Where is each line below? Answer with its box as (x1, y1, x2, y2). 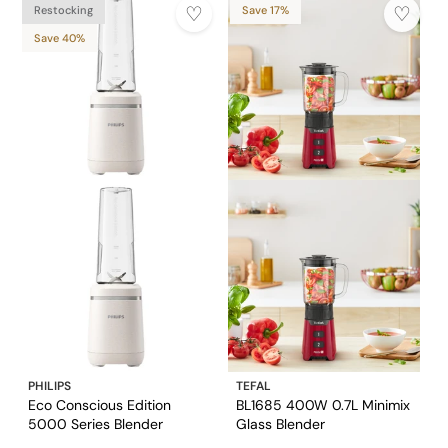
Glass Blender (236, 415, 325, 434)
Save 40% (34, 31, 85, 46)
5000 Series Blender (28, 415, 163, 434)
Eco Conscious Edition (28, 396, 171, 415)
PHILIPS (28, 378, 71, 395)
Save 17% (242, 3, 289, 18)
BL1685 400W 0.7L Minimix (236, 396, 410, 415)
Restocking (34, 3, 93, 18)
